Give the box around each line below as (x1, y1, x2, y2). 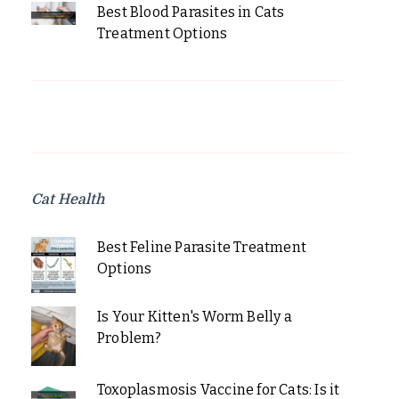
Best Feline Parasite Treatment (96, 239, 306, 256)
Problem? (96, 329, 162, 346)
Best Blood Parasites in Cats (96, 4, 285, 20)
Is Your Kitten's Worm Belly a (96, 307, 292, 325)
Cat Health (31, 191, 104, 208)
